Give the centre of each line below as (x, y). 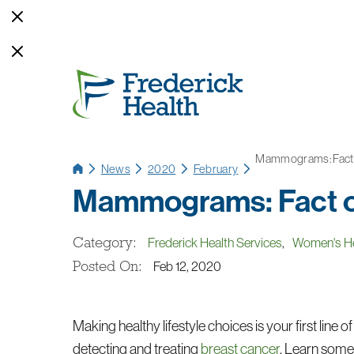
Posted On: (108, 266)
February (216, 168)
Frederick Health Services (215, 242)
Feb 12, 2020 (188, 265)
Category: (105, 242)
